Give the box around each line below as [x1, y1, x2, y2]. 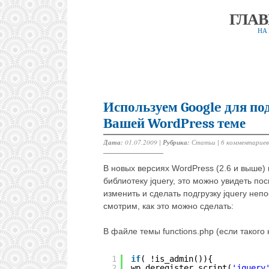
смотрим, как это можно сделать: [103, 201, 234, 211]
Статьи [192, 138, 216, 147]
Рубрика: [163, 138, 190, 147]
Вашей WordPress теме [103, 115, 246, 131]
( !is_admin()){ [141, 254, 213, 264]
